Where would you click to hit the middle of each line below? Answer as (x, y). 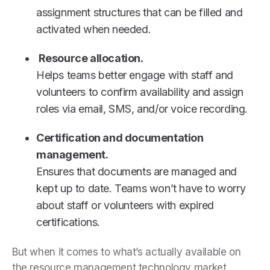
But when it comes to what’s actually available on (127, 252)
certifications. (68, 222)
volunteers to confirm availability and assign (140, 92)
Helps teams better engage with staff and (135, 75)
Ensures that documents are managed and (137, 171)
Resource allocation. (90, 58)
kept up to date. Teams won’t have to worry (141, 188)
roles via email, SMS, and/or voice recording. (143, 108)
